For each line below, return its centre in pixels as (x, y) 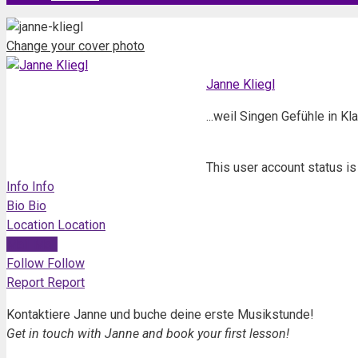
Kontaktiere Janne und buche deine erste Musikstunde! (160, 314)
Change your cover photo (76, 46)
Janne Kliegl (241, 84)
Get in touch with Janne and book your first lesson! (148, 334)
